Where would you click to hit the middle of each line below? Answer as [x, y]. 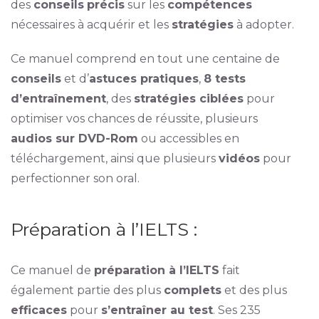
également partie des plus [87, 290]
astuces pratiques [143, 79]
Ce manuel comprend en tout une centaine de [145, 59]
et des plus [254, 290]
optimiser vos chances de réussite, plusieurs [134, 119]
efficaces [38, 310]
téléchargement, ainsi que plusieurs [114, 158]
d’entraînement [58, 99]
